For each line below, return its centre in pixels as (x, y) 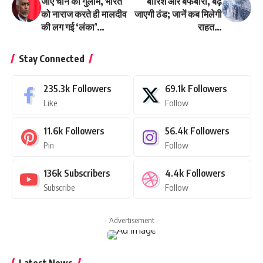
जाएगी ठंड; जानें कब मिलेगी (178, 14)
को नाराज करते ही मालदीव (84, 14)
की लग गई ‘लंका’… (73, 27)
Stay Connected (52, 59)
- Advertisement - (131, 220)
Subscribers (87, 173)
